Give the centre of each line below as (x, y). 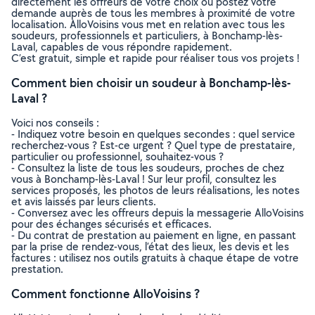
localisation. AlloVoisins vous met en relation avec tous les (148, 24)
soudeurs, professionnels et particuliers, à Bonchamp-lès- (147, 36)
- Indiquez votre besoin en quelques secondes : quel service (153, 134)
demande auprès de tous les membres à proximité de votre (153, 13)
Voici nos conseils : (55, 123)
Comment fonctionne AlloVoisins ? (105, 294)
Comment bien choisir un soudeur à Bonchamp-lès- (151, 83)
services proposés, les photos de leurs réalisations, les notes (155, 190)
